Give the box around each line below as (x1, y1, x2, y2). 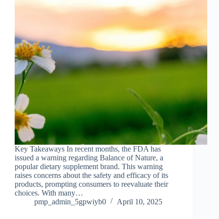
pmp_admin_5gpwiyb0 (34, 197, 106, 206)
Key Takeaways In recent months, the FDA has (15, 145, 161, 153)
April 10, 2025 (117, 197, 162, 206)
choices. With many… (15, 189, 83, 197)
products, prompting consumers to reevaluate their (15, 180, 168, 189)
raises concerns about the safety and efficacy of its (15, 171, 168, 180)
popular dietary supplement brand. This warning (15, 162, 163, 171)
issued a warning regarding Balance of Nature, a (15, 153, 163, 162)
